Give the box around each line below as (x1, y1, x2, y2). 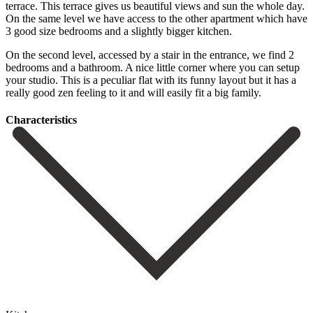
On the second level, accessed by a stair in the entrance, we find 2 (6, 48, 294, 61)
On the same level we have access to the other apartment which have (6, 12, 307, 24)
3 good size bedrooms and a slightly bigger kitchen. (6, 24, 232, 37)
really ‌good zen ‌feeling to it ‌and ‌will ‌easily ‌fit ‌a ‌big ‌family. (6, 86, 261, 99)
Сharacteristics (6, 114, 77, 126)
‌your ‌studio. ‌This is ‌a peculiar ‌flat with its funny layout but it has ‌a (6, 73, 296, 86)
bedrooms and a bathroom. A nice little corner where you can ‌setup (6, 61, 300, 73)
